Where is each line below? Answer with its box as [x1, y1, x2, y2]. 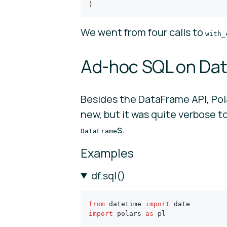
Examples [81, 144, 134, 161]
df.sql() [91, 168, 126, 182]
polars [113, 209, 145, 217]
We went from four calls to [81, 25, 205, 39]
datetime [105, 200, 145, 208]
